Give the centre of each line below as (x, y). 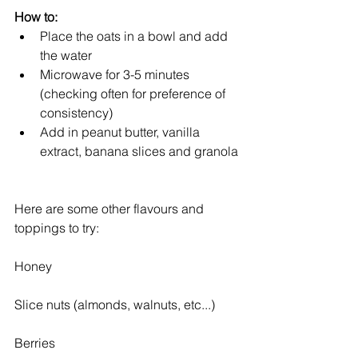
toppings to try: (57, 227)
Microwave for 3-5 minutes (116, 74)
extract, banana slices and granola (141, 151)
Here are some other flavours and (111, 208)
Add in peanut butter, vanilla (121, 131)
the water (69, 55)
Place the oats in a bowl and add (135, 36)
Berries (35, 342)
